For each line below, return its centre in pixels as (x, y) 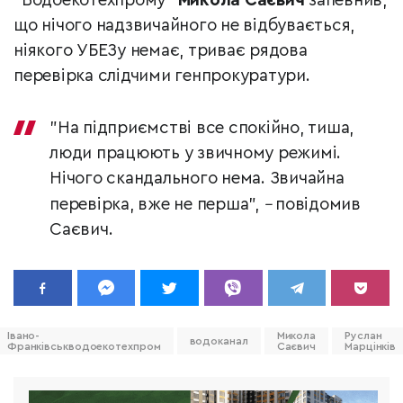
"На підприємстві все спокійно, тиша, (201, 129)
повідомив (316, 205)
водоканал (219, 341)
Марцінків (371, 347)
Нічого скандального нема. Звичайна (197, 179)
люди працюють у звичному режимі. (195, 154)
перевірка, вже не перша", (157, 205)
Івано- (23, 336)
